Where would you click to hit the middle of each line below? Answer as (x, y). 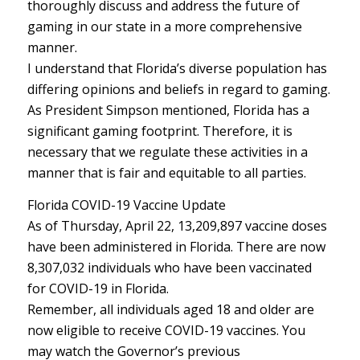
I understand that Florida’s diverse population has (177, 68)
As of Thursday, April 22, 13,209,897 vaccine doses (177, 225)
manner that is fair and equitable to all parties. (166, 172)
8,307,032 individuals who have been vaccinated (169, 267)
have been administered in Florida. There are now (176, 246)
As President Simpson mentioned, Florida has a (168, 110)
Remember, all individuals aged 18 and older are (170, 309)
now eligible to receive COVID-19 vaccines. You (166, 330)
